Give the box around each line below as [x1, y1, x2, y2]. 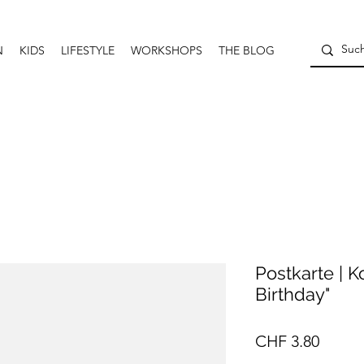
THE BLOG [219, 43, 275, 58]
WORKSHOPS [131, 43, 202, 58]
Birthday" [255, 283, 330, 305]
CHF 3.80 [255, 331, 319, 351]
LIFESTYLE [61, 43, 115, 58]
